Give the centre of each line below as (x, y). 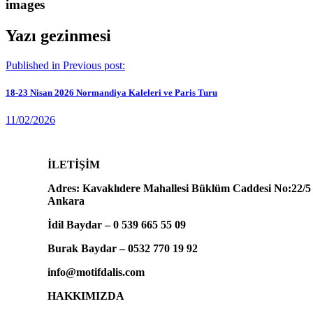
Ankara (66, 201)
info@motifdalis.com (96, 272)
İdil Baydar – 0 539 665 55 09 (118, 224)
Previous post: (94, 65)
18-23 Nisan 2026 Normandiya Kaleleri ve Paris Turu (111, 92)
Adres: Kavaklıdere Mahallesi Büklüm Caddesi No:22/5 (179, 188)
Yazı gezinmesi (58, 35)
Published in (33, 65)
